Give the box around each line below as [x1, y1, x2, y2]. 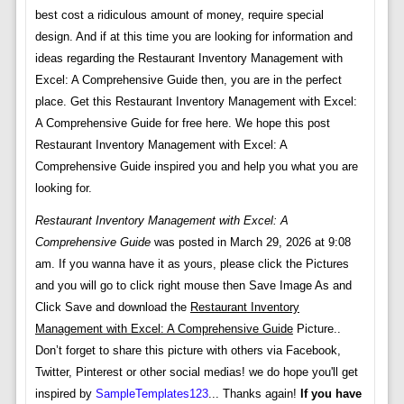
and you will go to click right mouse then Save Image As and [34, 279, 352, 293]
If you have [299, 387, 362, 401]
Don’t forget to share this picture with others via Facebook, [34, 344, 341, 358]
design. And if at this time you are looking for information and [34, 30, 353, 44]
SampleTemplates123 [95, 387, 208, 401]
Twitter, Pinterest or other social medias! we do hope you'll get [34, 365, 358, 380]
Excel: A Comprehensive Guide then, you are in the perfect [34, 73, 342, 87]
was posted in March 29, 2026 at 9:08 [150, 235, 351, 250]
